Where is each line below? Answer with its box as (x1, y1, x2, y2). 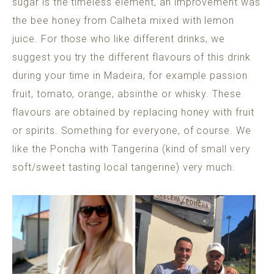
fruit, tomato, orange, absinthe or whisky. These (12, 88, 242, 100)
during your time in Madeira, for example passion (12, 70, 248, 82)
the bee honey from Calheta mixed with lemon (12, 15, 235, 27)
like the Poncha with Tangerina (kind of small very (12, 143, 251, 155)
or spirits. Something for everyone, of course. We (12, 125, 252, 137)
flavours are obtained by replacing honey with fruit (12, 106, 254, 119)
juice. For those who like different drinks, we (12, 33, 226, 45)
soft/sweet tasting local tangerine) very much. (12, 161, 236, 174)
